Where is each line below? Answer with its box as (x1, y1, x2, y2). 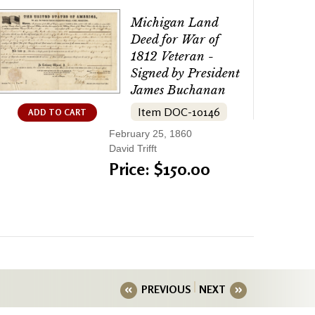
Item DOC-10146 (138, 105, 220, 120)
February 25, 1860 (109, 128, 192, 140)
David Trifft (109, 143, 157, 155)
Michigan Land (131, 15, 218, 31)
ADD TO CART (27, 106, 86, 117)
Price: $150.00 (109, 159, 210, 180)
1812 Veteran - (131, 49, 214, 65)
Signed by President (131, 66, 240, 82)
